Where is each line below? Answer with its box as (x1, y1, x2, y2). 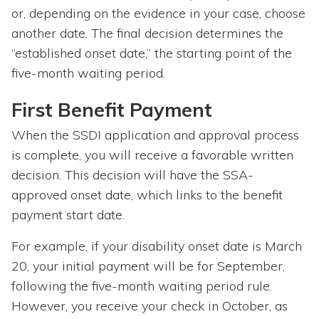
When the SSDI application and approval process (11, 127, 299, 144)
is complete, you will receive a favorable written (11, 147, 293, 164)
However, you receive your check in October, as (11, 298, 288, 315)
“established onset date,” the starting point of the (11, 45, 292, 62)
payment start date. (11, 206, 125, 224)
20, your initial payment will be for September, (11, 258, 285, 275)
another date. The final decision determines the (11, 25, 283, 42)
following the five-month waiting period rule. (11, 278, 272, 295)
